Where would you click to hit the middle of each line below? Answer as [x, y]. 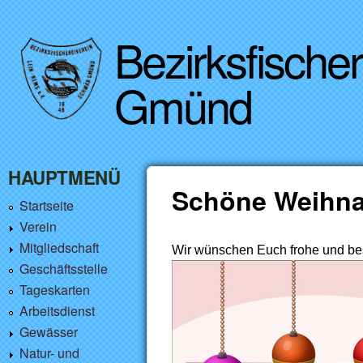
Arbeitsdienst [57, 311]
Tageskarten [55, 290]
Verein [38, 226]
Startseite [47, 205]
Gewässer [49, 332]
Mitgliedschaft [59, 248]
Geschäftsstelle [64, 269]
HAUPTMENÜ [64, 177]
